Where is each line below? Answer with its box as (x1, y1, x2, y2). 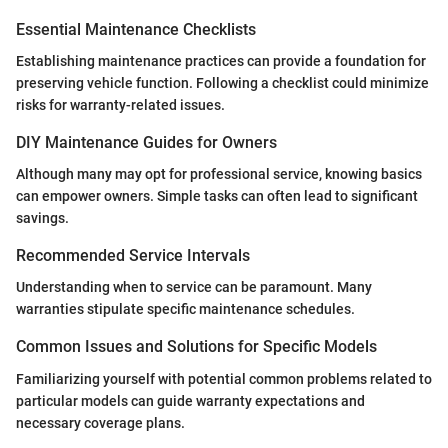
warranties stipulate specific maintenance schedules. (16, 301, 355, 318)
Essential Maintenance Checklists (16, 19, 256, 39)
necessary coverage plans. (16, 414, 185, 431)
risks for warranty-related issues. (16, 96, 225, 113)
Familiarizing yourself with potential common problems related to (16, 370, 432, 387)
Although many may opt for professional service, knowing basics (16, 166, 422, 183)
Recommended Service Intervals (16, 246, 250, 266)
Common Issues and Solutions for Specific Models (16, 337, 377, 357)
